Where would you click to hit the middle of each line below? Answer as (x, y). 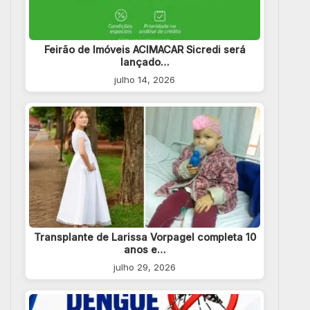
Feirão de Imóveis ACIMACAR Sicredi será (145, 50)
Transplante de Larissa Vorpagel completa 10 (145, 237)
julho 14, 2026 (145, 80)
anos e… (145, 250)
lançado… (145, 62)
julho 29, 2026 (145, 267)
